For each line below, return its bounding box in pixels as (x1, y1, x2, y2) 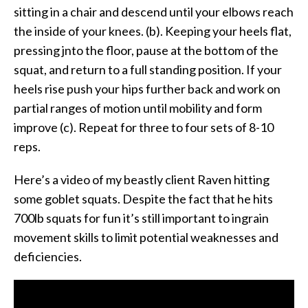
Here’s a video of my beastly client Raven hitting (14, 171, 269, 187)
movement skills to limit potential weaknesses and (14, 229, 278, 245)
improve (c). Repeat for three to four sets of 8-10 (14, 119, 274, 135)
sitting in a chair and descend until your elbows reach (14, 3, 294, 19)
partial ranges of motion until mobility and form (14, 100, 262, 115)
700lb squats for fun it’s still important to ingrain (14, 210, 269, 225)
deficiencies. (14, 248, 82, 264)
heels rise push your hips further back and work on (14, 80, 280, 96)
